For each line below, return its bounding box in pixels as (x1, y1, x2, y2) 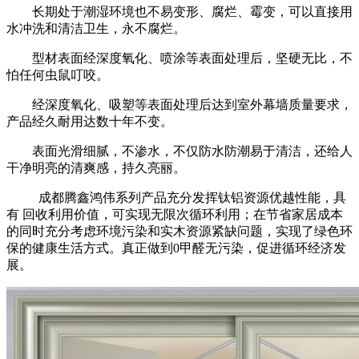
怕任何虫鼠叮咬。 (6, 68, 109, 83)
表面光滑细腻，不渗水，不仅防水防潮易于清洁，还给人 (32, 144, 353, 159)
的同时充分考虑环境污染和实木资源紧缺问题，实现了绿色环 (6, 224, 353, 239)
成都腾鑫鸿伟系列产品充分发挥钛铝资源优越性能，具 (32, 191, 346, 205)
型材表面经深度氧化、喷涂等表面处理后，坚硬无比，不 (32, 51, 353, 66)
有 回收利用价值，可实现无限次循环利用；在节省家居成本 (6, 208, 343, 222)
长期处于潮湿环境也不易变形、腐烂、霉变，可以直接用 (32, 5, 353, 19)
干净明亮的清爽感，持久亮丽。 (6, 161, 186, 175)
